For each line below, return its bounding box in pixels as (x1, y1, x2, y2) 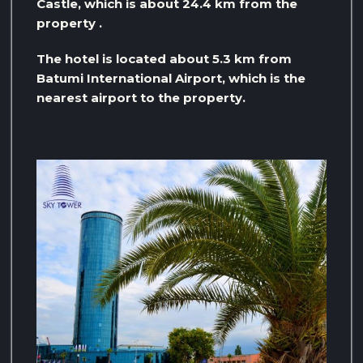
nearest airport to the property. (36, 90, 246, 106)
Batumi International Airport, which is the (36, 70, 305, 87)
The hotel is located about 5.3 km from (36, 51, 292, 67)
